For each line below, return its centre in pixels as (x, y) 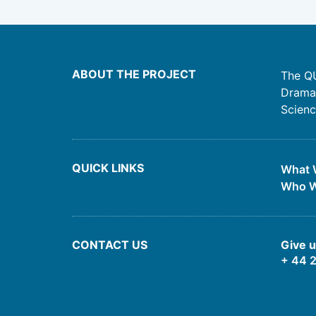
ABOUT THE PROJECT (134, 74)
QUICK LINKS (108, 168)
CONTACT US (110, 244)
